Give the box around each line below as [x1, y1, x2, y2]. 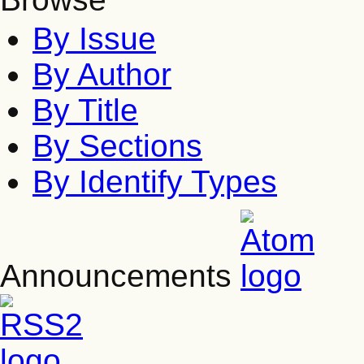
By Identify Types [32, 164, 277, 199]
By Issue [32, 21, 156, 56]
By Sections [32, 128, 202, 163]
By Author [32, 57, 171, 92]
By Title [32, 93, 138, 128]
